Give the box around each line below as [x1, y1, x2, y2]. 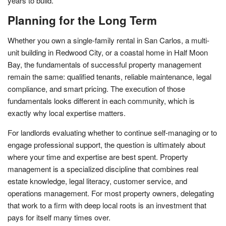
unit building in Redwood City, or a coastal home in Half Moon [8, 46, 208, 58]
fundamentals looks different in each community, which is [8, 95, 195, 106]
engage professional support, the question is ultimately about [8, 139, 205, 150]
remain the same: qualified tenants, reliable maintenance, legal [8, 71, 211, 82]
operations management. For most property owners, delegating [8, 187, 214, 198]
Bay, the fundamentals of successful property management [8, 59, 201, 70]
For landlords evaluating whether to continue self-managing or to [8, 127, 217, 138]
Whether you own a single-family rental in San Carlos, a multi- [8, 34, 209, 45]
